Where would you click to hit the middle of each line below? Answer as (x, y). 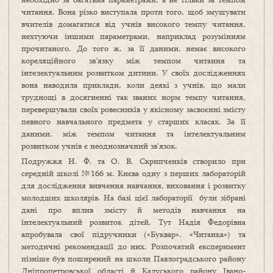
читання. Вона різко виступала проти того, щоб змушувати (133, 12)
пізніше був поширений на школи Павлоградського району (133, 259)
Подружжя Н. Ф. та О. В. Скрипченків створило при (133, 161)
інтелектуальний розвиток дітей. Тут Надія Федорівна (133, 222)
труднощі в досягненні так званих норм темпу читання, (133, 97)
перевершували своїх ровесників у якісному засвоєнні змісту (133, 109)
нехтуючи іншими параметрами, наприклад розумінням (133, 36)
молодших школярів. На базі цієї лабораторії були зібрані (133, 198)
